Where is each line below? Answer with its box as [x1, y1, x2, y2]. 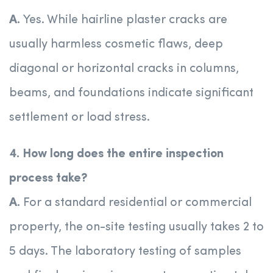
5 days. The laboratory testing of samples [9, 246, 241, 258]
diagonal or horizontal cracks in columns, [9, 63, 239, 76]
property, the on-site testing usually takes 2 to [9, 221, 264, 234]
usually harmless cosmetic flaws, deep [9, 38, 223, 51]
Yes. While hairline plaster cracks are [23, 14, 227, 27]
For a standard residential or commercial [23, 197, 252, 210]
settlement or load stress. [9, 112, 150, 124]
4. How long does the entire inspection [9, 148, 224, 161]
